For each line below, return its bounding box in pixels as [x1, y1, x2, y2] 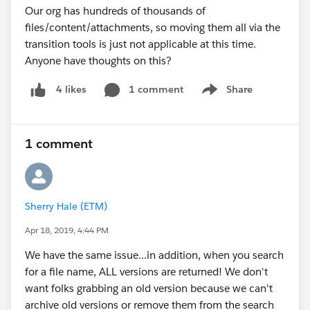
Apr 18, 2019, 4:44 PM [25, 224, 109, 236]
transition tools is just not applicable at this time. [25, 37, 259, 51]
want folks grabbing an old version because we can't [25, 281, 273, 295]
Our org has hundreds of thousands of [25, 4, 206, 17]
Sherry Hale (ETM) [25, 199, 107, 212]
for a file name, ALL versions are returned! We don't [25, 264, 268, 278]
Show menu [197, 90, 253, 103]
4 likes [56, 83, 86, 96]
